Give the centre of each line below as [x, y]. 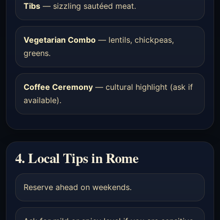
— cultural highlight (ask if [143, 87]
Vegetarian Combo [60, 40]
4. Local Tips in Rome [77, 158]
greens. [37, 53]
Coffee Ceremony [58, 87]
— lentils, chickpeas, [135, 40]
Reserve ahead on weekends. [78, 187]
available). [42, 100]
